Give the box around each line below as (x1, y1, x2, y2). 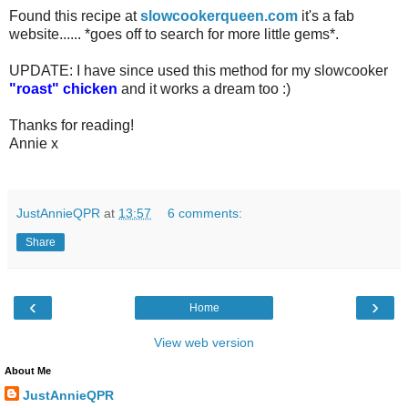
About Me (5, 365, 51, 377)
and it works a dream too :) (117, 81, 291, 97)
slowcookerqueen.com (140, 8, 298, 25)
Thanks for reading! (9, 117, 134, 134)
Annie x (9, 136, 58, 152)
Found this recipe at (9, 8, 140, 25)
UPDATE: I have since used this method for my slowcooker (9, 63, 388, 79)
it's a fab (298, 8, 354, 25)
